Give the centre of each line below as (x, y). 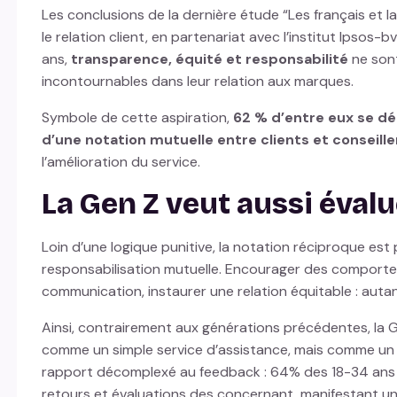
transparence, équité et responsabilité (211, 59)
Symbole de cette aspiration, (137, 118)
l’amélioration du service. (122, 162)
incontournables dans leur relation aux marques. (201, 82)
